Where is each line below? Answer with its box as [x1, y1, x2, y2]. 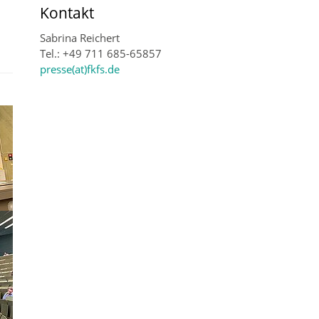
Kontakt [40, 2, 95, 23]
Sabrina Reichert [40, 31, 120, 45]
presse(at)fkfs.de [40, 62, 120, 76]
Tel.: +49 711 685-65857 [40, 46, 162, 61]
